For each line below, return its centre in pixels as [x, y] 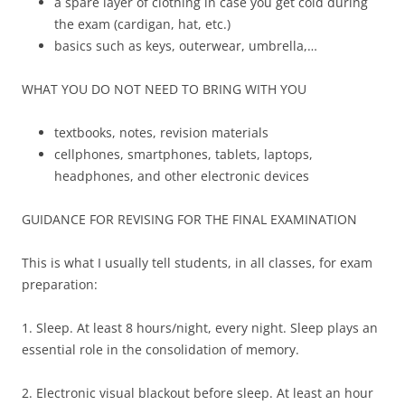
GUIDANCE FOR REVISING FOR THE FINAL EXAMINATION [189, 220]
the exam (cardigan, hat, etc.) [142, 24]
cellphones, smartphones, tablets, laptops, [184, 155]
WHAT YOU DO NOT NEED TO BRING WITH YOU [164, 89]
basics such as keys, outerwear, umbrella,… [186, 46]
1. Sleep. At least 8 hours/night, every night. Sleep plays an [200, 328]
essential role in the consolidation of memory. [160, 350]
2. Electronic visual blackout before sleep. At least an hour [198, 393]
